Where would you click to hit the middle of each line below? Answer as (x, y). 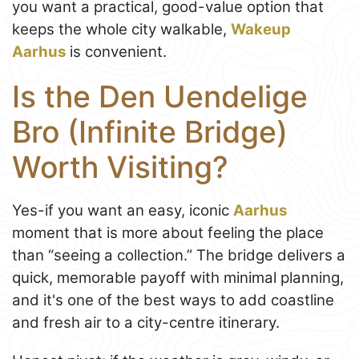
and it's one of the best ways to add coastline (173, 301)
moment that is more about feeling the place (168, 233)
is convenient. (116, 51)
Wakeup (261, 29)
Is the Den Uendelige (160, 96)
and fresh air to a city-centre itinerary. (146, 323)
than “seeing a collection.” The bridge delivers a (179, 256)
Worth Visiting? (120, 167)
